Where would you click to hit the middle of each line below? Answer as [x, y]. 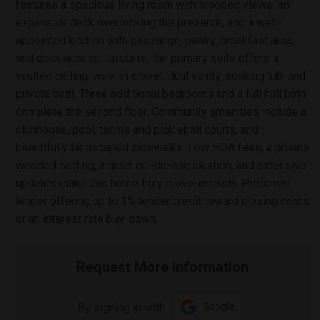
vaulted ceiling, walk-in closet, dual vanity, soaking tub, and [161, 76]
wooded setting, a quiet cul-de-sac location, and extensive [161, 165]
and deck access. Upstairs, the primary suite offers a [147, 58]
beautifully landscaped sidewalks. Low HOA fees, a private [162, 147]
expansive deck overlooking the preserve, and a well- [149, 22]
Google [219, 306]
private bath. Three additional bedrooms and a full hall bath [161, 94]
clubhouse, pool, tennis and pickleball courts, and [137, 130]
